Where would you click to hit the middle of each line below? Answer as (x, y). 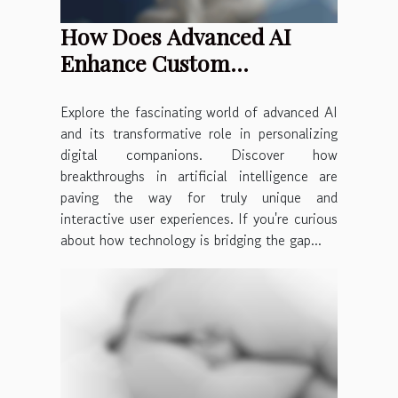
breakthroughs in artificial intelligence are (199, 175)
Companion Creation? (171, 89)
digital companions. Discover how (199, 154)
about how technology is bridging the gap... (191, 239)
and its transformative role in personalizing (199, 133)
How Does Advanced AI (175, 36)
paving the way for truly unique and (199, 197)
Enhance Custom (145, 62)
